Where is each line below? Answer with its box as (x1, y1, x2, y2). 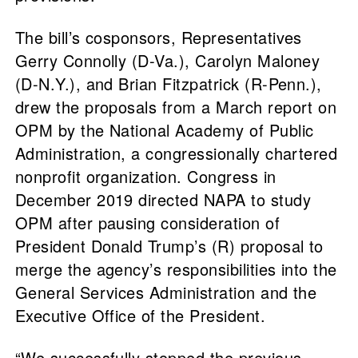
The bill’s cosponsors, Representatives (14, 26, 302, 50)
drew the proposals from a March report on (14, 95, 337, 119)
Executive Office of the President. (14, 304, 266, 328)
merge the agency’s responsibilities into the (14, 257, 337, 281)
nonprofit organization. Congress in (14, 165, 276, 189)
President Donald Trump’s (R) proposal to (14, 234, 324, 258)
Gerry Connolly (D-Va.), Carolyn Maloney (14, 49, 320, 73)
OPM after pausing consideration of (14, 211, 280, 235)
